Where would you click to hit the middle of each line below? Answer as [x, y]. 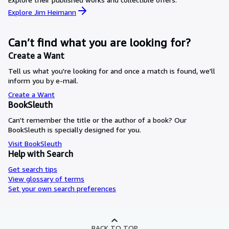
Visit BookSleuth [35, 143]
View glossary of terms [46, 179]
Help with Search [41, 154]
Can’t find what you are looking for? [99, 43]
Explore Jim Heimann [42, 12]
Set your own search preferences [62, 188]
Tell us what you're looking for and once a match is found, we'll [112, 71]
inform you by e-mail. [43, 81]
